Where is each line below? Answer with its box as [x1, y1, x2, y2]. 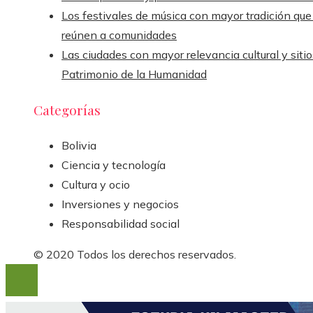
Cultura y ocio [61, 177, 130, 192]
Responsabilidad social [61, 217, 180, 231]
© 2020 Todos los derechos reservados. [34, 247, 236, 262]
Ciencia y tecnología [61, 158, 166, 173]
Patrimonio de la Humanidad [61, 66, 207, 81]
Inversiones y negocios [61, 197, 179, 212]
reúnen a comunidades [61, 27, 177, 42]
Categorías [34, 101, 101, 119]
